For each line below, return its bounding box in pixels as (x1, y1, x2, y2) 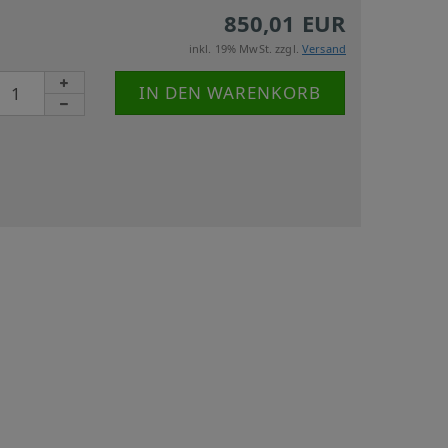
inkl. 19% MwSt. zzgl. (188, 40, 303, 56)
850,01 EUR (223, 7, 346, 38)
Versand (302, 40, 346, 56)
